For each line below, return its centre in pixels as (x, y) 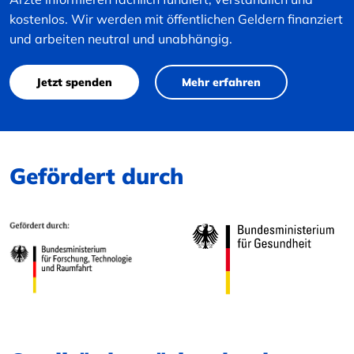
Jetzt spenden (74, 82)
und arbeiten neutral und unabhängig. (121, 39)
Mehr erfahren (221, 82)
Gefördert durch (96, 176)
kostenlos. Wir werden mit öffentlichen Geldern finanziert (176, 19)
